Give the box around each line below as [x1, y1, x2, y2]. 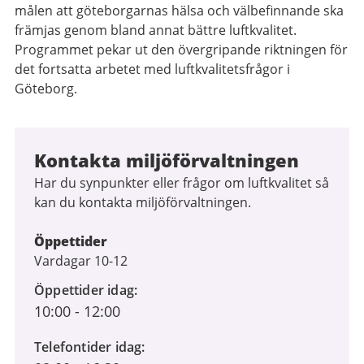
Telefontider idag [34, 338, 142, 356]
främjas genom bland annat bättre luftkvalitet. [15, 21, 297, 39]
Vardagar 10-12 [34, 252, 128, 270]
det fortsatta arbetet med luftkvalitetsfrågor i [15, 60, 290, 78]
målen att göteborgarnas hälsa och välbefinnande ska [15, 2, 344, 19]
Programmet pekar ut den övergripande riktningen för [15, 41, 348, 58]
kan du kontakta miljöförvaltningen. [34, 193, 251, 211]
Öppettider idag [34, 281, 134, 299]
